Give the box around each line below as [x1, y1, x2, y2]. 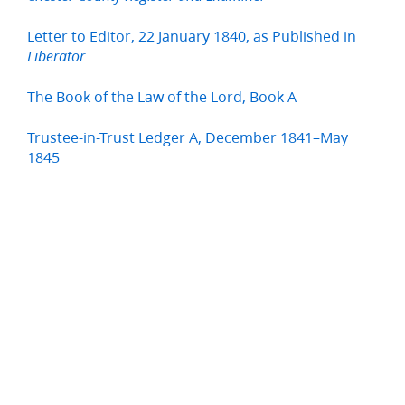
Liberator [27, 48, 85, 66]
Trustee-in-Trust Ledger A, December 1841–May [27, 127, 348, 148]
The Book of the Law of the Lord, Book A [27, 86, 297, 108]
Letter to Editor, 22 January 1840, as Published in [27, 25, 356, 47]
